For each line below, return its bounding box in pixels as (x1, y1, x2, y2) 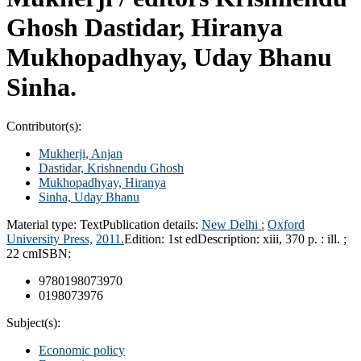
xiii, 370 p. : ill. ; (263, 231, 346, 246)
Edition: (124, 231, 168, 246)
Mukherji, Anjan (39, 146, 122, 160)
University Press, (6, 231, 93, 246)
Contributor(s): (6, 118, 81, 133)
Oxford (268, 217, 305, 231)
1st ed (168, 231, 197, 246)
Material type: (6, 217, 80, 231)
